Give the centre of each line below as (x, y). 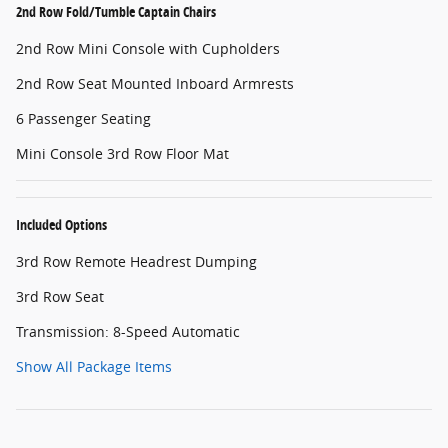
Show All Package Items (94, 366)
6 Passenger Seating (83, 118)
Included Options (61, 224)
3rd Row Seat (60, 296)
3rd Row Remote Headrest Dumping (136, 261)
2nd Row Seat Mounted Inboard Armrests (155, 83)
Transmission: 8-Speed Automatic (128, 331)
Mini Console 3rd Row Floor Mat (122, 153)
